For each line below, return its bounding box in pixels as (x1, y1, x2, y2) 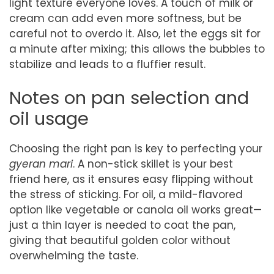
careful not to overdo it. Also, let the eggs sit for (9, 26, 261, 41)
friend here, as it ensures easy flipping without (9, 172, 253, 187)
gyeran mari (9, 157, 73, 171)
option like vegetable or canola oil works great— (9, 202, 262, 217)
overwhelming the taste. (9, 248, 138, 263)
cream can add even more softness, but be (9, 10, 242, 26)
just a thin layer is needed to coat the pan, (9, 218, 235, 232)
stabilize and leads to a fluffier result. (9, 56, 206, 72)
